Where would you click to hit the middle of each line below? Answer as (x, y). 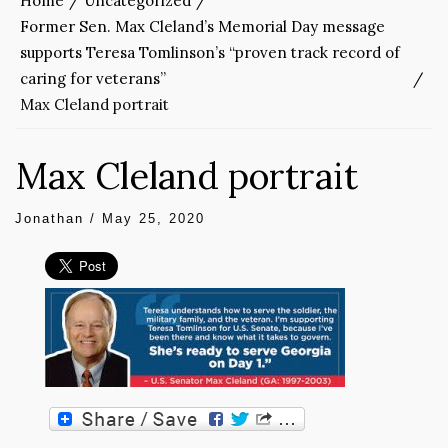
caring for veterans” (93, 78)
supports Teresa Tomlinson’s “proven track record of (210, 52)
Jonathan (49, 218)
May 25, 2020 (153, 218)
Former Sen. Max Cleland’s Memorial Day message (202, 26)
